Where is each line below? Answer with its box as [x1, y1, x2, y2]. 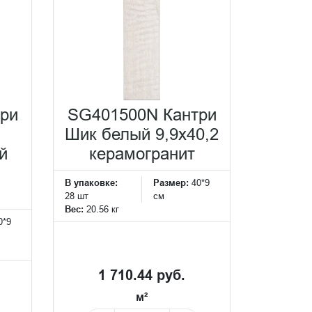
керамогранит [88, 145, 195, 164]
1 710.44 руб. [98, 267, 185, 283]
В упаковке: [65, 177, 118, 188]
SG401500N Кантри [67, 106, 217, 125]
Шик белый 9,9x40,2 [65, 125, 219, 144]
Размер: [153, 177, 192, 188]
